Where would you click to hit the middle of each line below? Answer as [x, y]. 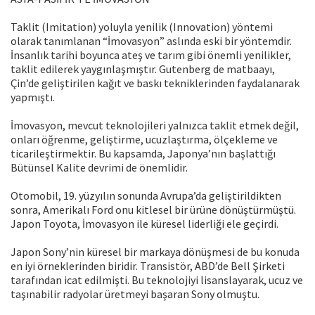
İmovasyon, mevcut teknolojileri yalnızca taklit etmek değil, [155, 126]
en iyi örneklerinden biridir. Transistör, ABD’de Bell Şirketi [148, 266]
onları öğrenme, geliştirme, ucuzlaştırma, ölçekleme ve [144, 140]
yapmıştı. [33, 97]
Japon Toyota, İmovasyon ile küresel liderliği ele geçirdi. [144, 224]
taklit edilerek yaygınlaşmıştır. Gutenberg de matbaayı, [143, 69]
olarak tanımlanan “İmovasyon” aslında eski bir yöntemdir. [151, 41]
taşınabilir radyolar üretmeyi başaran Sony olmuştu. [135, 294]
